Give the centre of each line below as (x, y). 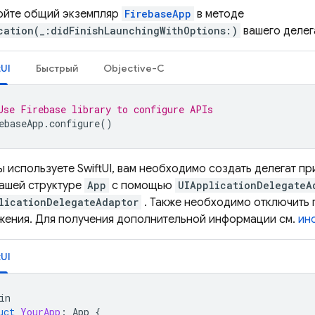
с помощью (142, 186)
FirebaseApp (158, 14)
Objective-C (134, 68)
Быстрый (57, 68)
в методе (219, 14)
